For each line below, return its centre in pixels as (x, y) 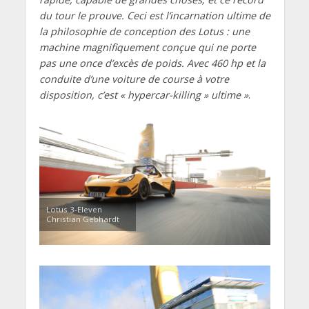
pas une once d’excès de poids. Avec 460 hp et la (152, 63)
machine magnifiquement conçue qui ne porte (147, 48)
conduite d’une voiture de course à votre (134, 79)
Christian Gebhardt (82, 219)
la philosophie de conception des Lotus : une (144, 32)
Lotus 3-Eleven (74, 209)
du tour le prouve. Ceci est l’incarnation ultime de (154, 16)
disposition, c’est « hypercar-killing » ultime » (143, 95)
